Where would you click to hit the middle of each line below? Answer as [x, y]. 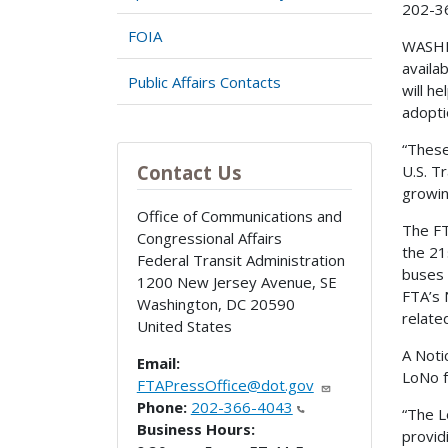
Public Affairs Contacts [205, 81]
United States [184, 326]
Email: [158, 363]
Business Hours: [195, 429]
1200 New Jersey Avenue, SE [236, 282]
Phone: [161, 407]
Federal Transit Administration [240, 260]
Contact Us [189, 173]
